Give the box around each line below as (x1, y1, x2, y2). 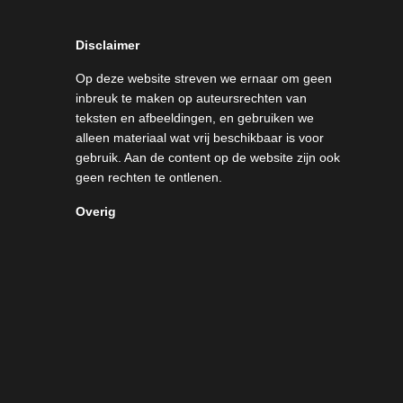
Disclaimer (76, 37, 140, 52)
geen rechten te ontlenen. (76, 170, 223, 185)
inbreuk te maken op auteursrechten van (76, 91, 308, 106)
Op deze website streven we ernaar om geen (76, 71, 333, 86)
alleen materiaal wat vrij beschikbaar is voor (76, 130, 325, 146)
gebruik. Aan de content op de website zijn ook (76, 150, 341, 166)
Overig (76, 203, 117, 219)
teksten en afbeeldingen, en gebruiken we (76, 111, 315, 126)
